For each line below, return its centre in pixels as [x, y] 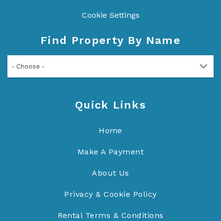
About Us [110, 173]
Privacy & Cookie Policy [110, 194]
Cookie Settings [110, 15]
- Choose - [28, 66]
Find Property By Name [110, 40]
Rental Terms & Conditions [110, 215]
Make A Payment [110, 151]
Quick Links [110, 105]
